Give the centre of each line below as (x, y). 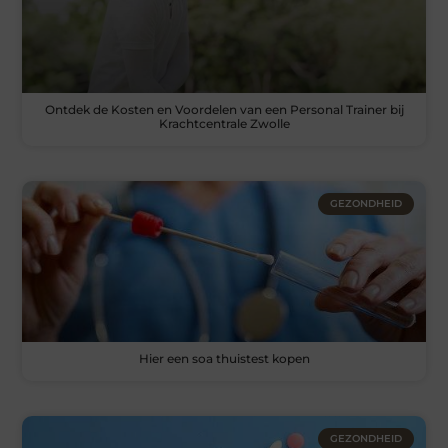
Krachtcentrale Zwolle (224, 123)
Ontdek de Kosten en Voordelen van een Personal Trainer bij (224, 109)
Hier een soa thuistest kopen (224, 359)
